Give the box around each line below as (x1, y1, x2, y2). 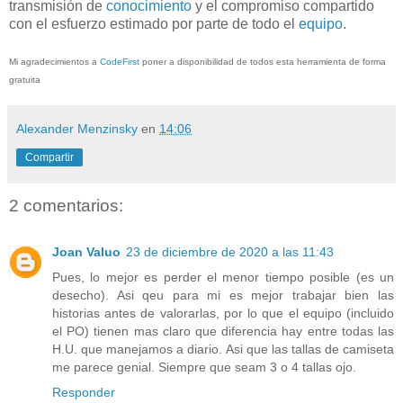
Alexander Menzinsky (16, 121, 138, 136)
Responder (52, 385, 115, 400)
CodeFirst (100, 56, 139, 67)
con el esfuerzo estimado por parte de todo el (9, 15, 299, 31)
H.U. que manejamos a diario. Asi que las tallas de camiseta (52, 342, 394, 357)
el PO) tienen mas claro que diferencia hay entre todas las (52, 324, 394, 339)
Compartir (25, 150, 74, 164)
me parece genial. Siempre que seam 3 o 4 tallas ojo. (52, 360, 356, 375)
